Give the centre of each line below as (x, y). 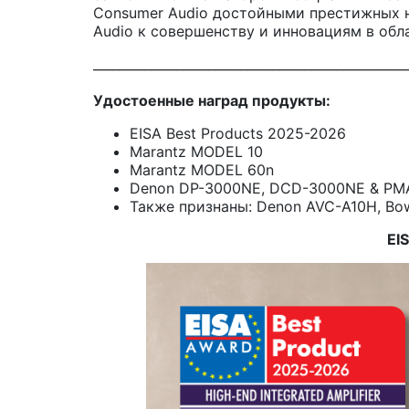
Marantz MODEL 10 (196, 151)
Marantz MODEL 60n (202, 169)
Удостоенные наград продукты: (212, 100)
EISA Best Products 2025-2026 (238, 133)
